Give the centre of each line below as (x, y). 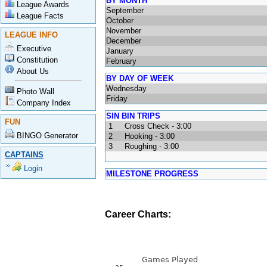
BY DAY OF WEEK (140, 78)
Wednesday (126, 89)
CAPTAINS (24, 155)
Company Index (44, 103)
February (121, 61)
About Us (33, 71)
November (124, 31)
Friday (117, 99)
